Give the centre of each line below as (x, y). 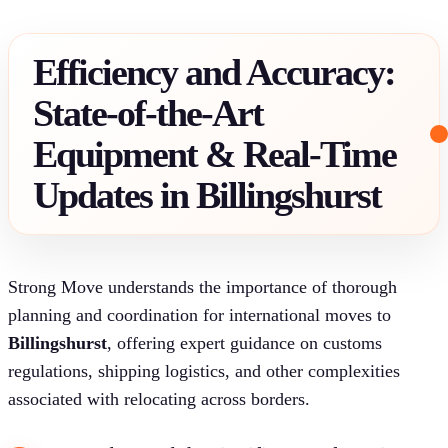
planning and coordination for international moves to (199, 314)
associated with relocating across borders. (159, 398)
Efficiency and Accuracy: (214, 71)
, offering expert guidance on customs (244, 342)
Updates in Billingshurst (207, 194)
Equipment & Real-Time (214, 153)
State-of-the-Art (148, 112)
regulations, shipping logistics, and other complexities (204, 370)
